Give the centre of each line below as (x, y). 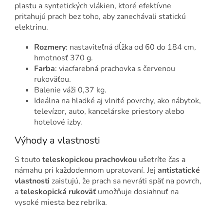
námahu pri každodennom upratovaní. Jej (86, 170)
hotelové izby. (58, 122)
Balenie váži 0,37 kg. (70, 90)
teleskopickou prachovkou (90, 159)
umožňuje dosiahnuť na (137, 191)
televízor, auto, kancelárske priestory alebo (109, 111)
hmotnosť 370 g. (64, 58)
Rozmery (50, 47)
